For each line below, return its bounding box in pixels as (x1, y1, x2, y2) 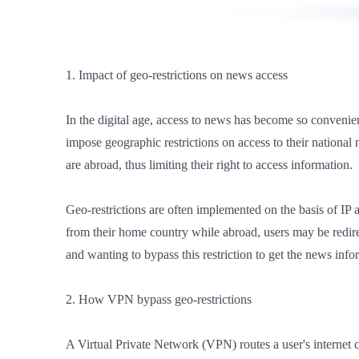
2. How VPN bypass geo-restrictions (66, 292, 252, 306)
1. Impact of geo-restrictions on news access (66, 67, 288, 82)
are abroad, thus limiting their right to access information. (66, 157, 353, 171)
